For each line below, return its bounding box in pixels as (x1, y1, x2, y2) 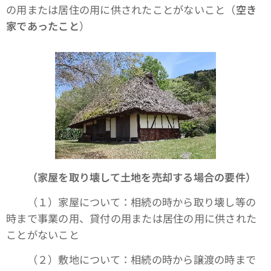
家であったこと (6, 18, 79, 34)
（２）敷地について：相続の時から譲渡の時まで (6, 252, 256, 267)
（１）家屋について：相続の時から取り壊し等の (6, 194, 256, 210)
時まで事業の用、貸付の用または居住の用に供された (6, 211, 257, 226)
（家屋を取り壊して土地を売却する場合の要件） (27, 169, 256, 185)
